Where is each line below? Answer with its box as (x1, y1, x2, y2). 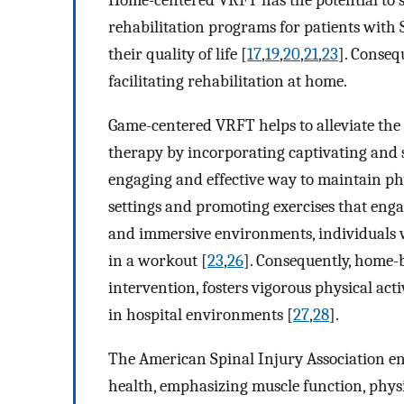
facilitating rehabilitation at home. (108, 71, 347, 92)
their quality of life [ (108, 44, 247, 65)
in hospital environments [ (108, 305, 293, 326)
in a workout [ (108, 251, 207, 271)
